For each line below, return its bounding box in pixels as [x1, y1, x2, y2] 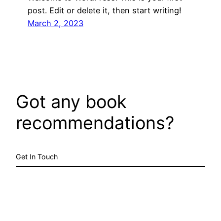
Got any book [16, 90, 127, 112]
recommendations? [16, 111, 174, 134]
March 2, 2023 [28, 18, 83, 28]
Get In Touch [16, 152, 58, 161]
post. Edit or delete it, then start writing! [28, 5, 182, 15]
